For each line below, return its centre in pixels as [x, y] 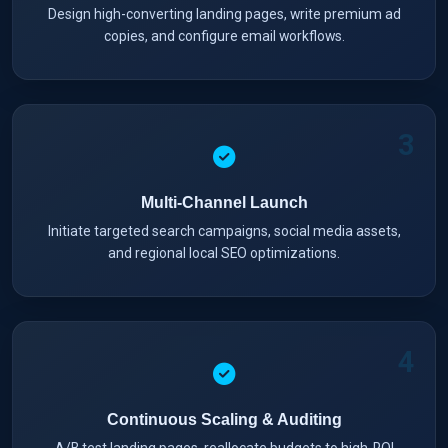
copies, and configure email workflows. [224, 35]
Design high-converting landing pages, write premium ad [224, 13]
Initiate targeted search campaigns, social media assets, [224, 230]
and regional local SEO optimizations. [224, 252]
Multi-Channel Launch [224, 202]
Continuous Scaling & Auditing [224, 419]
